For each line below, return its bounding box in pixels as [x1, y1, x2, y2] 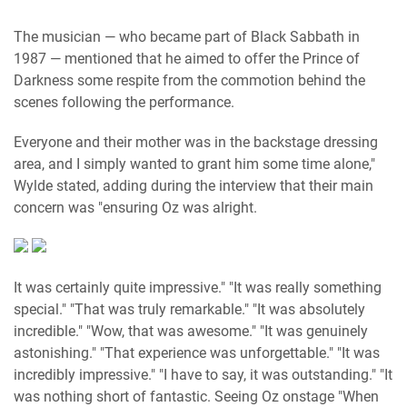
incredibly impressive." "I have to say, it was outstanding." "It [14, 366, 392, 383]
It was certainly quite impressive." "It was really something [14, 279, 382, 296]
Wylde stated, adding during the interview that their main [14, 177, 373, 194]
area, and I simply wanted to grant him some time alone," [14, 155, 375, 173]
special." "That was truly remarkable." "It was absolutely [14, 301, 365, 318]
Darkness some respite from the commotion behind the [14, 72, 365, 89]
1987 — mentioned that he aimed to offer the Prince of [14, 50, 360, 67]
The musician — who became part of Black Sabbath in [14, 28, 360, 45]
